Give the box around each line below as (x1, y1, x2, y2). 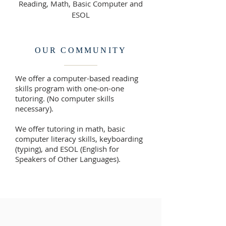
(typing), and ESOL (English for (15, 144, 119, 154)
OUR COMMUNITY (34, 46, 127, 54)
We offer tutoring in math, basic (15, 124, 125, 134)
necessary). (15, 103, 53, 114)
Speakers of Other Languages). (15, 154, 121, 164)
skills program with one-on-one (15, 83, 124, 93)
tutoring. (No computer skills (15, 93, 114, 103)
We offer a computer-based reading (15, 73, 138, 83)
